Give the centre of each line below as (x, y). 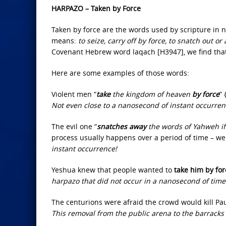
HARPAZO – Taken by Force (96, 8)
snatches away (122, 126)
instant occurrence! (84, 149)
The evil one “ (74, 126)
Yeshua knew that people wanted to (113, 170)
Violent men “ (74, 94)
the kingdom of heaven (150, 94)
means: (65, 41)
